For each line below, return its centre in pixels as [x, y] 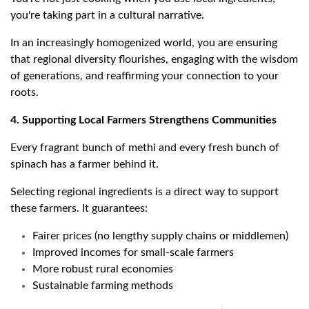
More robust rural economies [103, 269]
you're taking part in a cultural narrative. [107, 16]
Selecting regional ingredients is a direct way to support [144, 192]
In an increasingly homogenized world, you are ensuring [144, 43]
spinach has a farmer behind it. [84, 165]
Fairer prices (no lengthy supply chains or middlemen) [160, 236]
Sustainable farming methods [103, 286]
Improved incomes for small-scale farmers [133, 253]
